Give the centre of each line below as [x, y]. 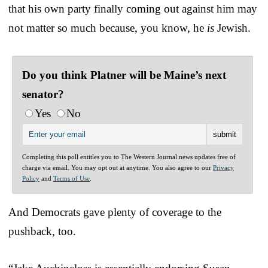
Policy [31, 179]
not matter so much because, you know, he [108, 28]
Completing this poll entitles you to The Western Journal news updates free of [129, 157]
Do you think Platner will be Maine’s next [124, 75]
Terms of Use [71, 179]
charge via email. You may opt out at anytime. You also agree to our [118, 168]
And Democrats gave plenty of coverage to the [115, 212]
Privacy [223, 168]
